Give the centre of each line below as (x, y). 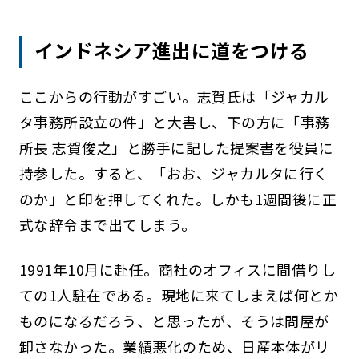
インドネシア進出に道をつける (172, 50)
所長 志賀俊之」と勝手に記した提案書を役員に (176, 148)
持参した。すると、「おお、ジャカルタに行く (173, 173)
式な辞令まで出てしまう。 (107, 225)
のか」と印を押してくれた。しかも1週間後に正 (178, 199)
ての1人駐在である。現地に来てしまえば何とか (179, 295)
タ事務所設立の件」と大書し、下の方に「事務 (174, 122)
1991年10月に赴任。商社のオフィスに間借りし (177, 270)
